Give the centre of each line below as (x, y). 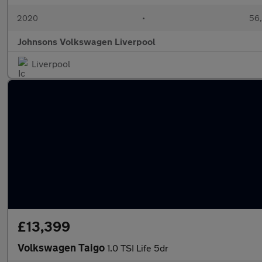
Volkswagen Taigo (62, 247)
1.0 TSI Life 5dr (138, 248)
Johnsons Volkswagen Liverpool (87, 41)
